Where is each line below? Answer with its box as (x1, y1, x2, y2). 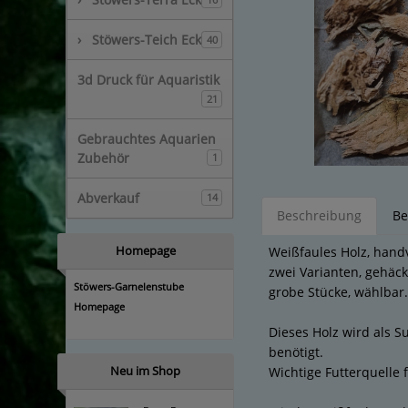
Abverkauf (77, 189, 139, 207)
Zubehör (77, 148, 129, 167)
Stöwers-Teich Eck (91, 31, 201, 48)
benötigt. (269, 343, 323, 362)
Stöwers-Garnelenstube (74, 279, 184, 293)
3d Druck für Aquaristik (77, 71, 219, 88)
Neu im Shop (110, 362, 180, 379)
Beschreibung (277, 207, 362, 225)
